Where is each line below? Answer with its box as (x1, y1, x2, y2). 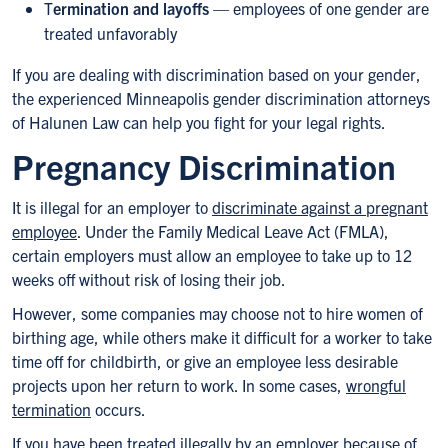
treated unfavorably (44, 23, 177, 43)
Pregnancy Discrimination (12, 144, 396, 187)
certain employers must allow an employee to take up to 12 (12, 245, 412, 265)
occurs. (91, 399, 146, 419)
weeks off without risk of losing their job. (12, 269, 286, 289)
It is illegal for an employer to (12, 197, 212, 217)
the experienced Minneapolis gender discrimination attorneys (12, 88, 430, 108)
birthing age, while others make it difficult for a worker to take (12, 327, 432, 347)
